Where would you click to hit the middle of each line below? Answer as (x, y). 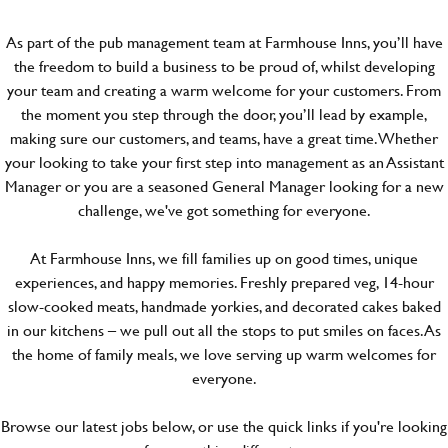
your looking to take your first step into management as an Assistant (224, 161)
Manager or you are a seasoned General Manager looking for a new (224, 185)
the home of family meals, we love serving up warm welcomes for (224, 353)
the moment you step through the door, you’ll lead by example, (224, 113)
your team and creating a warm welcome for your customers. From (224, 89)
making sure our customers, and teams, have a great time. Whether (224, 137)
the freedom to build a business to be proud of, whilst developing (224, 65)
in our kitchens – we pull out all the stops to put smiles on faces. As (224, 329)
